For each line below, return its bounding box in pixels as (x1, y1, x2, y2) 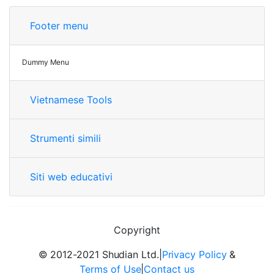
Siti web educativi (30, 171, 113, 183)
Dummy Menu (22, 57, 70, 67)
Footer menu (30, 20, 88, 32)
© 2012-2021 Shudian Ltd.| (38, 248, 162, 261)
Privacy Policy (161, 248, 227, 261)
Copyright (114, 224, 160, 236)
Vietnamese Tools (30, 94, 112, 106)
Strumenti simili (30, 132, 101, 144)
